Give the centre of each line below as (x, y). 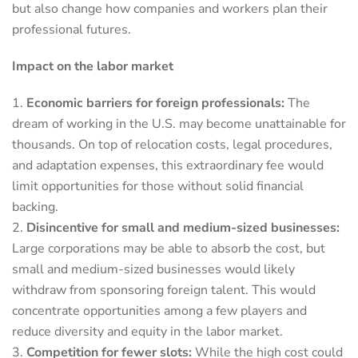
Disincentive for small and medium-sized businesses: (183, 227)
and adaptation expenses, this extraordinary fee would (168, 165)
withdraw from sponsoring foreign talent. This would (164, 290)
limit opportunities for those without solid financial (158, 186)
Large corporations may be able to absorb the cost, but (169, 248)
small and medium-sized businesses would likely (153, 269)
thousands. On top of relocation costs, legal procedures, (172, 144)
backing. (35, 207)
